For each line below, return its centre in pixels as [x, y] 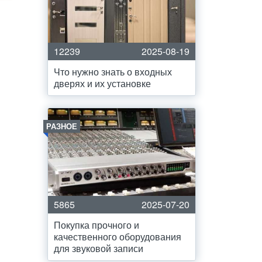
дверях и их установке [102, 83]
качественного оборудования [118, 237]
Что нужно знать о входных [113, 72]
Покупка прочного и [96, 225]
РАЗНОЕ [62, 126]
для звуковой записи [99, 248]
